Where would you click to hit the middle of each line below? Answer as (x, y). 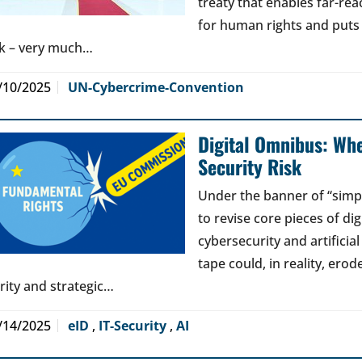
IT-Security (134, 326)
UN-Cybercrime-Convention (156, 87)
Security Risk (250, 166)
